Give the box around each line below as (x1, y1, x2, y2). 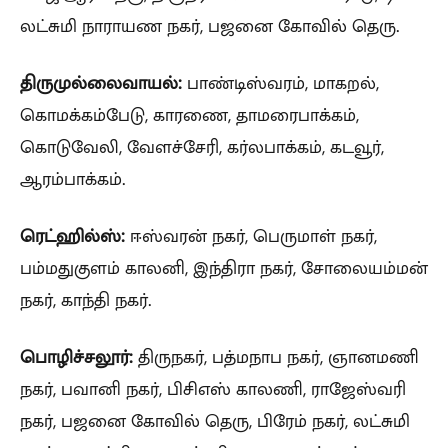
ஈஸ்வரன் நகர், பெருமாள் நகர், (125, 223, 377, 248)
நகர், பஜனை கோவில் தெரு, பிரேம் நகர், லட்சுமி (20, 408, 410, 433)
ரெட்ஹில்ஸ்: (20, 223, 125, 248)
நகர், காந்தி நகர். (20, 287, 152, 312)
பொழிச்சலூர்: (20, 344, 133, 369)
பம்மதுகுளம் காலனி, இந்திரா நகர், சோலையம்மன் (20, 255, 428, 280)
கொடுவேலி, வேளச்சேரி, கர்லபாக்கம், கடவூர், (20, 134, 384, 159)
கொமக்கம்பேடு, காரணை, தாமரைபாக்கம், (20, 102, 359, 127)
